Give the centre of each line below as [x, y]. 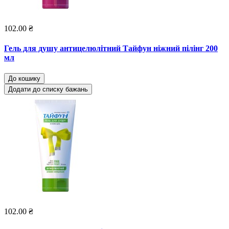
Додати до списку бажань [48, 89]
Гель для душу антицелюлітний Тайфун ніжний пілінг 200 [111, 49]
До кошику [24, 79]
